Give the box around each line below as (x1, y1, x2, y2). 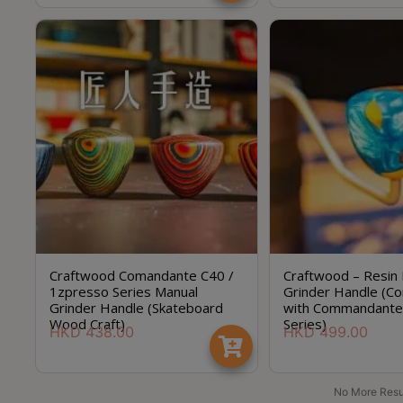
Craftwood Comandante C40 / (49, 266, 234, 284)
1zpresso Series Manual (49, 282, 198, 300)
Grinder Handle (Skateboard (49, 299, 223, 317)
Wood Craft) (49, 315, 125, 333)
